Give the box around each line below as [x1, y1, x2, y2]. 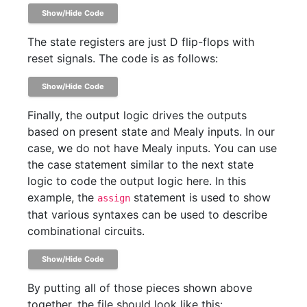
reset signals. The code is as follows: [27, 51, 218, 65]
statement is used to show [130, 190, 271, 204]
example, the [27, 190, 97, 204]
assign [97, 192, 130, 204]
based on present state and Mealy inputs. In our [27, 124, 275, 138]
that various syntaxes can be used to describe [27, 207, 267, 221]
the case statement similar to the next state [27, 157, 254, 171]
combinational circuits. [27, 223, 145, 238]
